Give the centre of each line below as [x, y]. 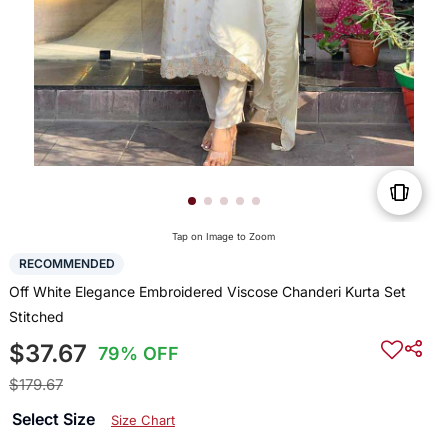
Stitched [36, 316]
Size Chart [142, 419]
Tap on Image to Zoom [224, 237]
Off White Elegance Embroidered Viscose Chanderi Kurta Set [207, 291]
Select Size [55, 418]
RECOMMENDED [66, 264]
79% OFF [139, 353]
